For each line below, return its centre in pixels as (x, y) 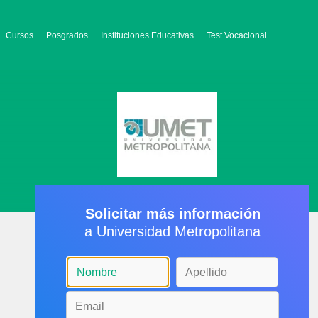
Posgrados (67, 35)
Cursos (20, 35)
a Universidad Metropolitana (172, 231)
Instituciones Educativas (147, 35)
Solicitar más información (172, 214)
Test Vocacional (237, 35)
